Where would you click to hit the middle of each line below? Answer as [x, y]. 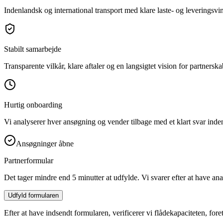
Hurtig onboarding [33, 105]
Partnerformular [29, 160]
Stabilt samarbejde [33, 49]
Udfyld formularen [33, 195]
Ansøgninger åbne [45, 143]
